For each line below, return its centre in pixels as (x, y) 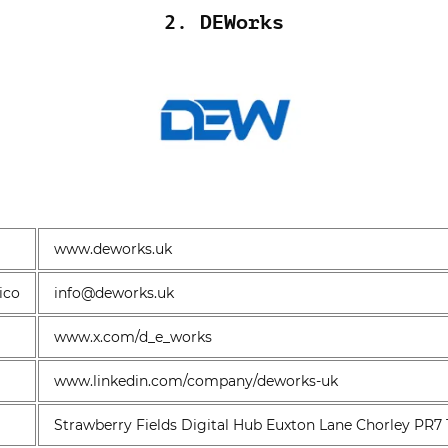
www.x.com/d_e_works (132, 336)
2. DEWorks (224, 23)
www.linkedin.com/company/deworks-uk (195, 380)
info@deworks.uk (113, 292)
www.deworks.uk (112, 248)
